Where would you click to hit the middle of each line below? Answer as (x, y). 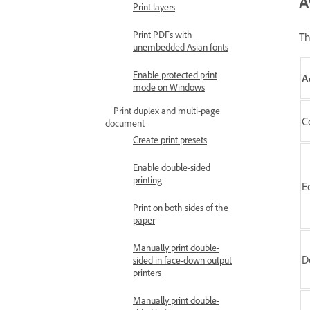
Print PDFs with (163, 34)
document (125, 123)
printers (147, 272)
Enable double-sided (172, 167)
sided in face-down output (182, 260)
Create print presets (170, 139)
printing (147, 180)
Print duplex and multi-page (167, 110)
